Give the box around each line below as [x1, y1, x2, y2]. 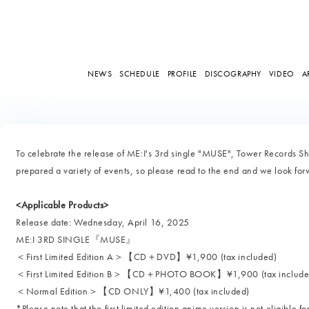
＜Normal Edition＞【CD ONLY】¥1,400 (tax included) [16, 285, 250, 297]
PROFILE [167, 68, 197, 79]
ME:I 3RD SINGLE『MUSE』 [16, 233, 136, 246]
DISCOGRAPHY [204, 68, 261, 79]
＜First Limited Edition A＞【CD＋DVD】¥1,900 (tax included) [16, 250, 277, 263]
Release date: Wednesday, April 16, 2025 [16, 216, 190, 228]
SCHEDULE [119, 68, 160, 79]
